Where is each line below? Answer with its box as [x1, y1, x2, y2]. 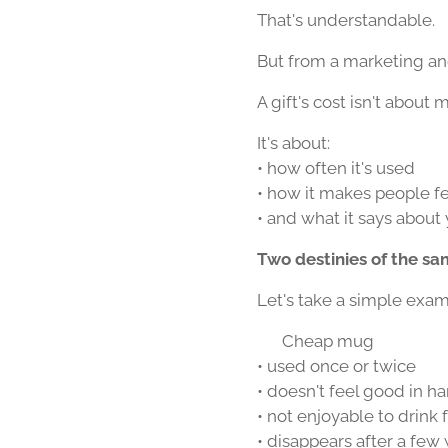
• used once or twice [257, 356, 416, 376]
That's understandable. [257, 10, 435, 30]
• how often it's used [257, 158, 415, 178]
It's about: [257, 133, 330, 153]
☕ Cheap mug [257, 331, 374, 351]
